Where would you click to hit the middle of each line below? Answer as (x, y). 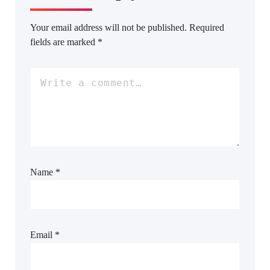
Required (207, 27)
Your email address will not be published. (108, 27)
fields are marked (64, 42)
